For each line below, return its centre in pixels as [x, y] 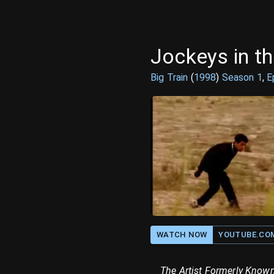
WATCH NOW [182, 235]
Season [239, 77]
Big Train [169, 77]
